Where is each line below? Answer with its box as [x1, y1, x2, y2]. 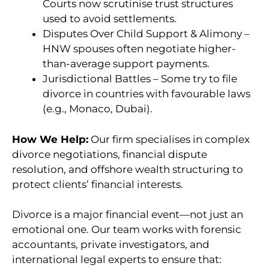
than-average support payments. [43, 58, 210, 70]
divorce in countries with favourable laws [43, 88, 250, 100]
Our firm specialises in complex [88, 133, 250, 145]
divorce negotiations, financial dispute [12, 148, 207, 160]
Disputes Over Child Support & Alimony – [43, 28, 250, 40]
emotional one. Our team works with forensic [12, 223, 241, 236]
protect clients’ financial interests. [12, 178, 183, 190]
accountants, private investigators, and [12, 238, 210, 251]
